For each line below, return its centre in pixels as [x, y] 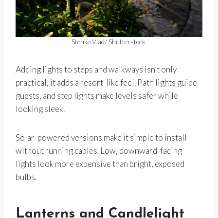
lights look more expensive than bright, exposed [100, 164]
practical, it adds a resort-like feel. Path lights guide [106, 83]
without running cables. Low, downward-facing [99, 151]
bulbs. [26, 177]
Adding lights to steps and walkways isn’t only [96, 70]
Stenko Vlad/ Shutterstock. [109, 42]
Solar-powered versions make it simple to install [101, 138]
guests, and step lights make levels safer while [97, 96]
